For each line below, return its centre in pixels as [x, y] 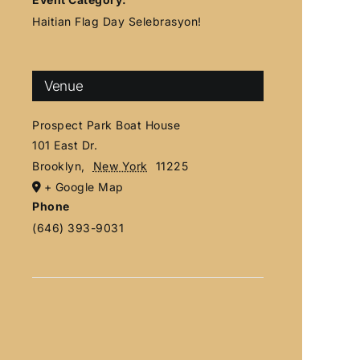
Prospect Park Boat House [106, 125]
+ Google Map [84, 187]
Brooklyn [57, 166]
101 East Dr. [65, 145]
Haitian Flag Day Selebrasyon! [117, 21]
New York [120, 166]
